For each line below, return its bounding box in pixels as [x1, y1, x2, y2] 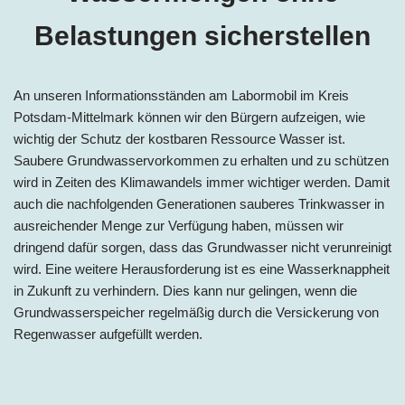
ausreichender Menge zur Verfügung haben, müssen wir [14, 217, 344, 233]
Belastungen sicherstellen [34, 20, 371, 51]
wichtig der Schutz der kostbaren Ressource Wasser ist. [14, 130, 345, 146]
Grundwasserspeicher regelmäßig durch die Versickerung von [14, 304, 379, 320]
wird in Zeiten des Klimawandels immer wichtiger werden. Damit [14, 174, 390, 190]
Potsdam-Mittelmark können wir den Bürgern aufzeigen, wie [14, 108, 365, 125]
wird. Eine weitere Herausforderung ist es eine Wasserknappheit [14, 260, 390, 277]
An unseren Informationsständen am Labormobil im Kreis [14, 87, 349, 103]
